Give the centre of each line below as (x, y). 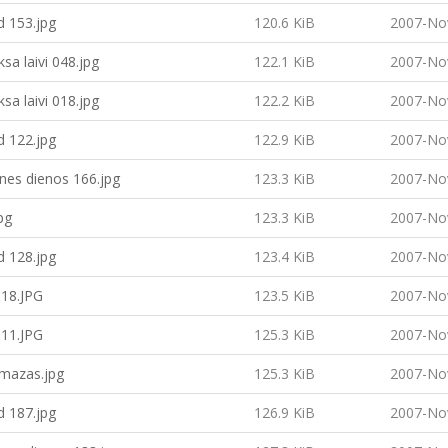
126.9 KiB (284, 412)
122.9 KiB (284, 139)
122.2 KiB (284, 100)
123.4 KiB (284, 256)
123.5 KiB (284, 295)
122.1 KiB (284, 61)
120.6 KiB (284, 22)
